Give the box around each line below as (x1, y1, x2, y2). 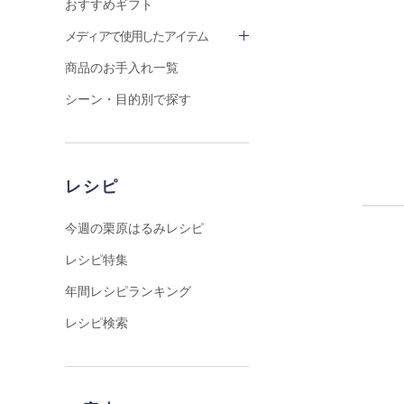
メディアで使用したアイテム (65, 29, 208, 43)
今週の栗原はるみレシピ (65, 221, 204, 235)
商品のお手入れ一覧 (65, 60, 179, 75)
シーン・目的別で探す (65, 92, 191, 106)
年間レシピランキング (65, 284, 191, 298)
